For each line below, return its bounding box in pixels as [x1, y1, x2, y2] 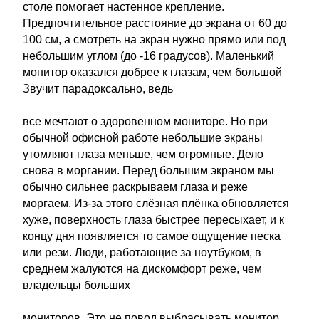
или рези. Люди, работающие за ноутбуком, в [23, 246, 261, 258]
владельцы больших [23, 279, 130, 291]
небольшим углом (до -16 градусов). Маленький [23, 50, 274, 62]
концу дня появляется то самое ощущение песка [23, 230, 281, 242]
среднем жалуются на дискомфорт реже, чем [23, 263, 262, 275]
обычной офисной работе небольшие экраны [23, 132, 263, 144]
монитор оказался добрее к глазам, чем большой [23, 66, 282, 78]
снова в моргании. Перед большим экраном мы [23, 164, 274, 177]
